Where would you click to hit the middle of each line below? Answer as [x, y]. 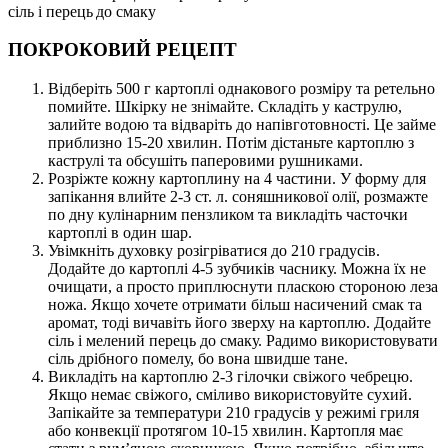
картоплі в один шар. [120, 233]
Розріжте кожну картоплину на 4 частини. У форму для [237, 179]
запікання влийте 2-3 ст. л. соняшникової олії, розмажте [238, 197]
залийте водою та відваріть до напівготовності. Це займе [242, 125]
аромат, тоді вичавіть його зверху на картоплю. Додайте [239, 323]
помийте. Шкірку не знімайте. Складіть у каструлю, [225, 107]
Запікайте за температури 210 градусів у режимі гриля [233, 413]
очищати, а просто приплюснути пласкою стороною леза [243, 287]
